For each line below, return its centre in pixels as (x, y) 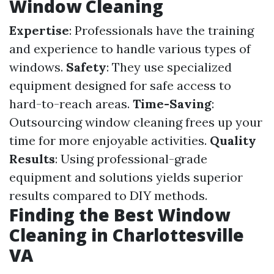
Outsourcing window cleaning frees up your (136, 122)
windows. (38, 67)
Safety (86, 67)
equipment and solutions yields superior (126, 177)
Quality (233, 140)
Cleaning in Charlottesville (127, 235)
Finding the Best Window (120, 215)
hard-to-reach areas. (71, 104)
